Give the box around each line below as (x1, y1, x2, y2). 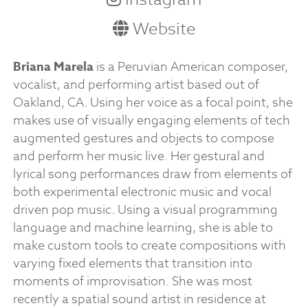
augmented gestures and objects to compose (12, 129, 274, 148)
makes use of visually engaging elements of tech (12, 111, 290, 131)
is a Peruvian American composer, (93, 58, 288, 77)
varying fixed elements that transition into (12, 254, 252, 274)
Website (128, 17, 196, 41)
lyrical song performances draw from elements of (12, 165, 292, 184)
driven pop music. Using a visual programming (12, 201, 278, 220)
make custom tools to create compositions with (12, 236, 286, 256)
